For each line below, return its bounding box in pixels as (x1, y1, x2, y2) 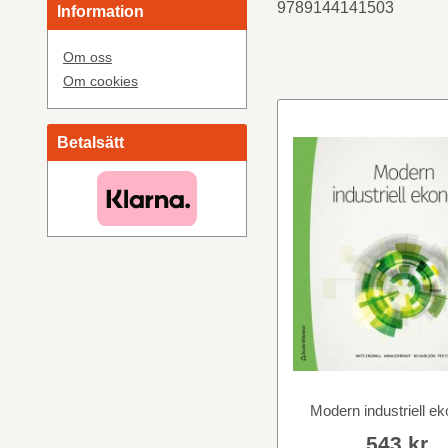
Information (57, 2, 144, 20)
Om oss (63, 48, 112, 65)
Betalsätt (57, 133, 124, 151)
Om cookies (63, 72, 138, 89)
